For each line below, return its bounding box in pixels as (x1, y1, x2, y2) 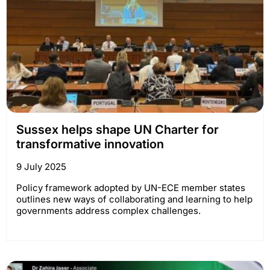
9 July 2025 (16, 160, 66, 172)
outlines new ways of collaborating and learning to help (16, 193, 253, 205)
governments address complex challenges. (16, 204, 201, 216)
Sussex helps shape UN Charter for (16, 122, 219, 137)
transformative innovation (16, 136, 164, 151)
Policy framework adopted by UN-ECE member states (16, 181, 245, 193)
